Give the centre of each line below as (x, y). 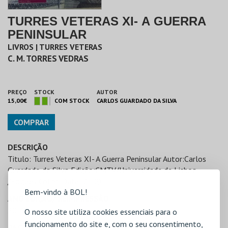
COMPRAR (31, 122)
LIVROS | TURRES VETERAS (55, 47)
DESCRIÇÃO (28, 147)
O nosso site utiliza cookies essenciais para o (101, 212)
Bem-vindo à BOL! (56, 192)
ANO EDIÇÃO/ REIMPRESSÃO (58, 198)
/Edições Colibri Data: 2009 (54, 181)
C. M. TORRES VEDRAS (48, 59)
